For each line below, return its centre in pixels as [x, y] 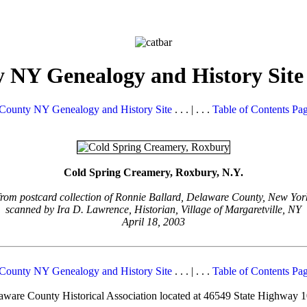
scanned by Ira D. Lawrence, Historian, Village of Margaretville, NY [153, 209]
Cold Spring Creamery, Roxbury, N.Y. [153, 172]
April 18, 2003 [153, 221]
